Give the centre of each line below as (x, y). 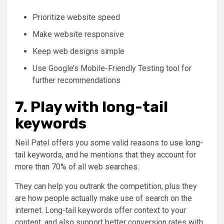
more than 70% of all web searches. (77, 166)
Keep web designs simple (78, 51)
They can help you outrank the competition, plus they (106, 186)
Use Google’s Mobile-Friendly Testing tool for (112, 68)
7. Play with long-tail (91, 107)
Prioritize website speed (76, 17)
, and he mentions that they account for (129, 154)
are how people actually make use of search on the (103, 198)
